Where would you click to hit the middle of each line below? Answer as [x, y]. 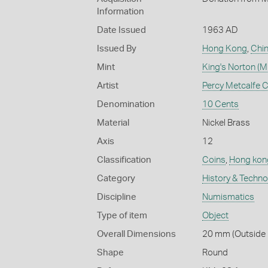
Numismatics [228, 197]
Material [113, 123]
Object [215, 215]
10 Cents [220, 104]
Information [121, 11]
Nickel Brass [226, 123]
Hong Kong [224, 48]
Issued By [117, 48]
